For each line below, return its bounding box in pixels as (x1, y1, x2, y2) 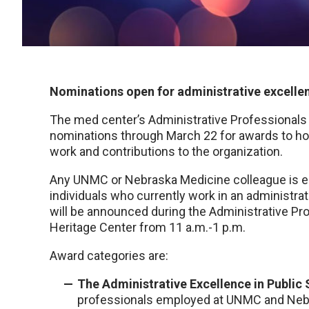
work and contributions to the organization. (50, 143, 283, 159)
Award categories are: (50, 248, 168, 263)
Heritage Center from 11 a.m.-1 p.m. (50, 219, 246, 235)
